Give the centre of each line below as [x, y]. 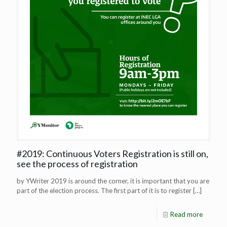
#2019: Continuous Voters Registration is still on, [112, 153]
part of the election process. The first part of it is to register [104, 190]
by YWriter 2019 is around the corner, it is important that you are [113, 181]
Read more [186, 214]
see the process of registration [77, 163]
